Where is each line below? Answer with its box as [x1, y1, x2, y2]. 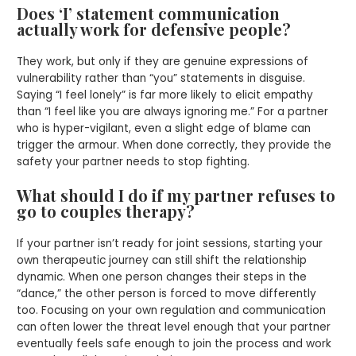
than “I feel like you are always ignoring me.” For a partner [17, 104, 329, 120]
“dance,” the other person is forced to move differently [17, 285, 317, 301]
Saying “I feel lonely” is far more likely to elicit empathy [17, 87, 314, 103]
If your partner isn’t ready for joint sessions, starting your [17, 235, 323, 251]
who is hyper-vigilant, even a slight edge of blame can [17, 121, 311, 137]
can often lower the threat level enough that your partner [17, 319, 331, 335]
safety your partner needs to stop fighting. [17, 154, 250, 170]
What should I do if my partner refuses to [17, 184, 336, 206]
